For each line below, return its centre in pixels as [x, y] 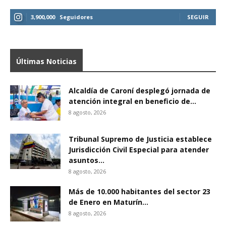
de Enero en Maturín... [108, 202]
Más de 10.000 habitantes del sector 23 [139, 192]
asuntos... [87, 160]
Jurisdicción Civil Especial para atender [139, 150]
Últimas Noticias [46, 62]
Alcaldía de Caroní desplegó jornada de [139, 91]
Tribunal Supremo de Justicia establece [140, 139]
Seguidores [76, 17]
